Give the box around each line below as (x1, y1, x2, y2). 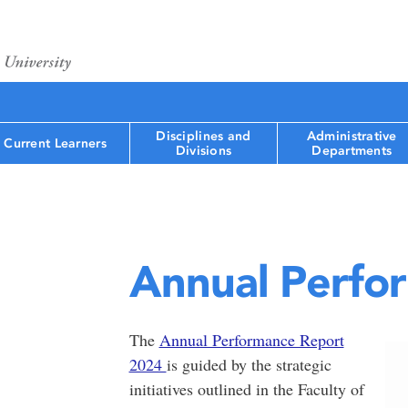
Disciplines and (156, 127, 251, 144)
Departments (311, 142, 393, 158)
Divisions (175, 142, 232, 158)
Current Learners (4, 135, 107, 151)
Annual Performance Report (158, 329, 344, 351)
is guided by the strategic (166, 353, 331, 375)
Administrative (306, 127, 397, 144)
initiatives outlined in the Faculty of (128, 378, 364, 400)
